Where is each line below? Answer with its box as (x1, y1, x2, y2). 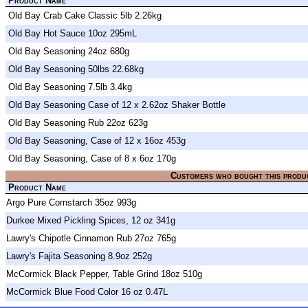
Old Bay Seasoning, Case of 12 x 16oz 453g (8, 135, 186, 146)
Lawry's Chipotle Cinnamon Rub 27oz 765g (6, 233, 176, 244)
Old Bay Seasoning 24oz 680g (8, 46, 129, 57)
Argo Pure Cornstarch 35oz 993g (6, 197, 136, 208)
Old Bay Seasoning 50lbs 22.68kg (8, 64, 144, 75)
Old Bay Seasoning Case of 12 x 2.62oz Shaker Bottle (8, 100, 225, 111)
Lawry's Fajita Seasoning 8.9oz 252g (6, 251, 152, 262)
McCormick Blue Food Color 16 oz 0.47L (6, 287, 168, 298)
